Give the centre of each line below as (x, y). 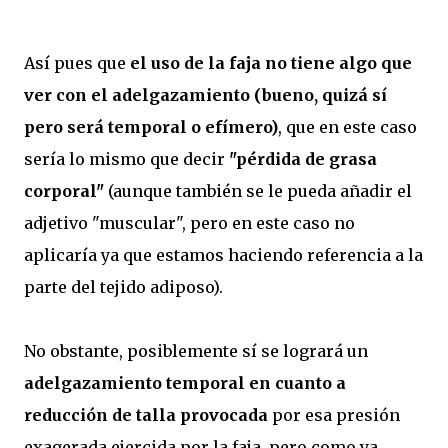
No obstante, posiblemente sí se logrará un (196, 351)
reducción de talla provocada (146, 415)
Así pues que (77, 63)
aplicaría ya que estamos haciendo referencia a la (223, 255)
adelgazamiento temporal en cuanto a (185, 383)
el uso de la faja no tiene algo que (271, 63)
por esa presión (334, 415)
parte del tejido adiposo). (123, 287)
